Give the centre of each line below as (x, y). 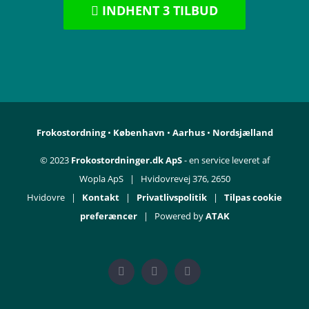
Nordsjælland (242, 132)
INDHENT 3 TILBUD (158, 10)
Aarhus (188, 132)
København (139, 132)
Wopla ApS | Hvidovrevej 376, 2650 (154, 178)
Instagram (175, 276)
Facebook (142, 276)
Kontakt (101, 197)
